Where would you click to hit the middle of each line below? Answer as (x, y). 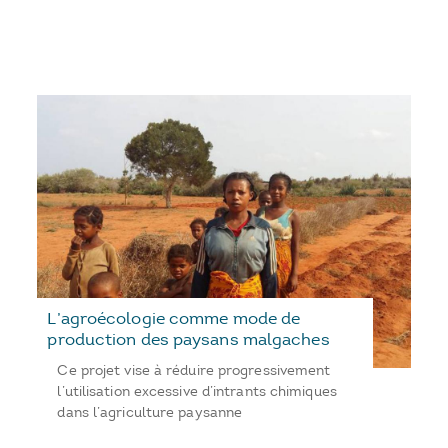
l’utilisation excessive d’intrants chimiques (197, 392)
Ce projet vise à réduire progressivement (194, 371)
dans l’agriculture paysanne (150, 413)
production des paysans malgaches (188, 339)
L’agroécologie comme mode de (174, 318)
